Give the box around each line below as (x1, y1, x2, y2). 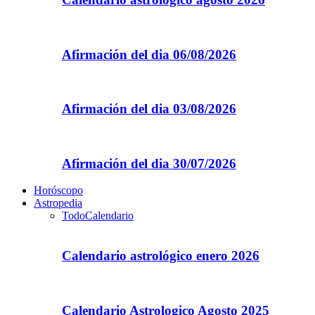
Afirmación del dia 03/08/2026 (62, 101, 236, 117)
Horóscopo (34, 184, 83, 197)
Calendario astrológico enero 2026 (62, 248, 259, 264)
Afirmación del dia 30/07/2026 (62, 155, 236, 171)
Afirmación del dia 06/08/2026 (62, 46, 236, 62)
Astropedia (34, 197, 82, 210)
